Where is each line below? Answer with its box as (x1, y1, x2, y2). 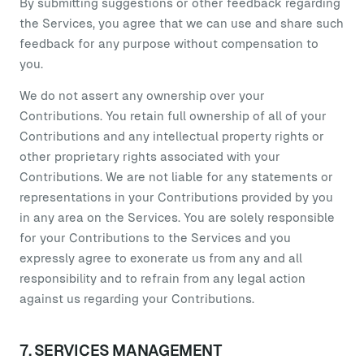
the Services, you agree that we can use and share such (19, 16, 344, 30)
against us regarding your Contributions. (19, 292, 254, 305)
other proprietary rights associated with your (19, 149, 280, 163)
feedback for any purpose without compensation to (19, 37, 318, 50)
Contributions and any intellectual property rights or (19, 129, 324, 143)
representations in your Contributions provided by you (19, 190, 333, 204)
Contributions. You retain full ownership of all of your (19, 109, 327, 123)
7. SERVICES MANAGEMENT (19, 342, 223, 359)
